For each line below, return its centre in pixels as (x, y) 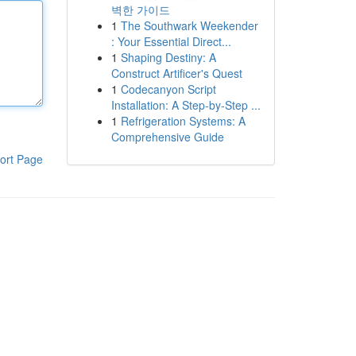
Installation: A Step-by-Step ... (186, 105)
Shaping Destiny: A (168, 57)
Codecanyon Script (168, 89)
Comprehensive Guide (167, 137)
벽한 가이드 (140, 10)
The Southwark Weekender (189, 25)
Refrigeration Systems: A (183, 121)
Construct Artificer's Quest (176, 73)
